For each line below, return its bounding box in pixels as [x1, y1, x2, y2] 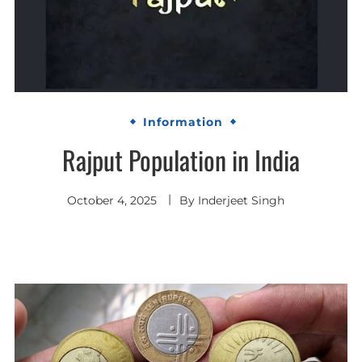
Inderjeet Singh [197, 193, 284, 208]
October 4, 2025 [66, 193, 157, 208]
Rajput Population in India [62, 141, 300, 179]
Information [143, 115, 223, 130]
